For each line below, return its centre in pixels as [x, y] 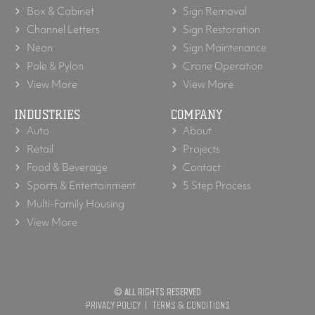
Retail [40, 149]
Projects [202, 149]
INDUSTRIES [47, 115]
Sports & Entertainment [81, 186]
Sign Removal [215, 11]
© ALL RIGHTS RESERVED [157, 292]
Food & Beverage [67, 167]
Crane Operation [223, 66]
